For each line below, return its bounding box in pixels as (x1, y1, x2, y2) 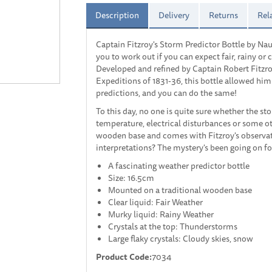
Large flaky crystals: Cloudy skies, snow (107, 232, 253, 245)
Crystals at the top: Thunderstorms (107, 220, 237, 233)
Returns (208, 8, 238, 22)
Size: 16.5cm (107, 171, 154, 185)
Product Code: (95, 250, 152, 263)
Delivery (158, 8, 189, 22)
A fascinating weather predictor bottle (107, 159, 250, 172)
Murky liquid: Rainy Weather (107, 208, 214, 221)
